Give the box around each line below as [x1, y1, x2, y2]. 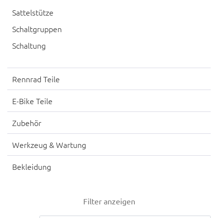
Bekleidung [12, 161, 51, 172]
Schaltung [12, 40, 46, 51]
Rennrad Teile [12, 73, 60, 84]
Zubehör [12, 117, 41, 128]
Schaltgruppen [12, 23, 62, 34]
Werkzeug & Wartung [12, 139, 86, 150]
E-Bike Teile [12, 95, 53, 106]
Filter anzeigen [83, 196, 135, 206]
